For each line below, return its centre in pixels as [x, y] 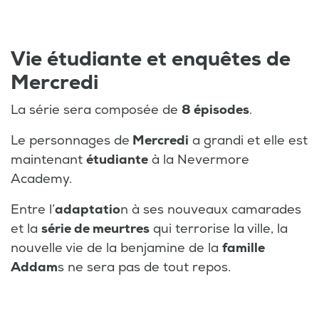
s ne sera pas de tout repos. [144, 267]
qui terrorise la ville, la [219, 229]
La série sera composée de [96, 110]
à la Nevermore [199, 159]
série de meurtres [95, 229]
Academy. [41, 179]
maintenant [48, 159]
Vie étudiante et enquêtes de [151, 59]
